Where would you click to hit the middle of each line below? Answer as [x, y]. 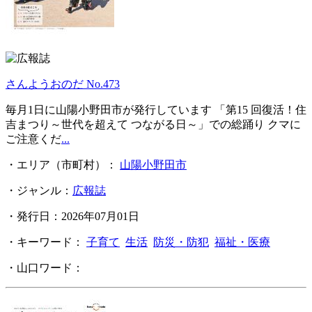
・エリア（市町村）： [63, 165]
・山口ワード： [46, 268]
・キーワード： [46, 242]
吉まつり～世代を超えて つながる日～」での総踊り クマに [153, 125]
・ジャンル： [39, 191]
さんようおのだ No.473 [63, 84]
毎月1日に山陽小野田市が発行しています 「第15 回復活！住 [156, 110]
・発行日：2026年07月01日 [72, 217]
